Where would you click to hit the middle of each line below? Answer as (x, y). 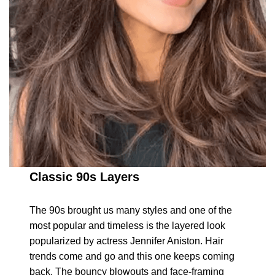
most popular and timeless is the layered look (128, 226)
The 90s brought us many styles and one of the (131, 211)
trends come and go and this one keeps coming (132, 257)
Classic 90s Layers (85, 177)
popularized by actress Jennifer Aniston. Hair (127, 241)
